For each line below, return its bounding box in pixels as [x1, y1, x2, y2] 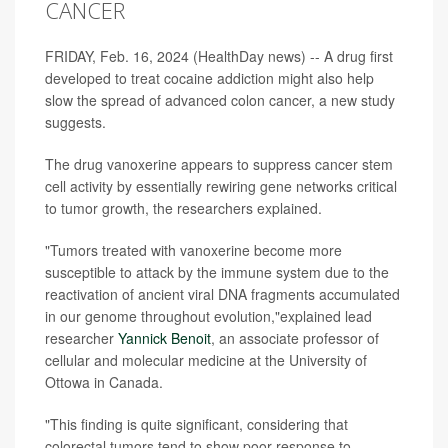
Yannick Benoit [118, 328, 211, 349]
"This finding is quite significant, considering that [45, 414, 348, 435]
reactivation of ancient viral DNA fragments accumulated [45, 284, 400, 305]
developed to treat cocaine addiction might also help [45, 68, 374, 89]
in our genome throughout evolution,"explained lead [45, 306, 372, 327]
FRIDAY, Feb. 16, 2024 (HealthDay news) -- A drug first [45, 46, 393, 67]
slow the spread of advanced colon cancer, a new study [45, 90, 395, 111]
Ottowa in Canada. [45, 372, 163, 393]
